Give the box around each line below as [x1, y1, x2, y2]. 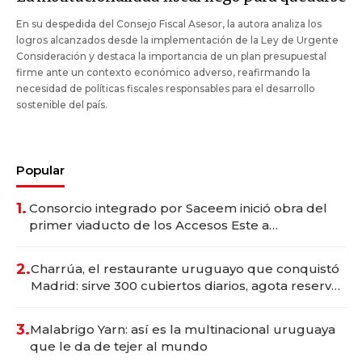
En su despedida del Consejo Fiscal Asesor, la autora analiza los [16, 18, 322, 31]
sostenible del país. [16, 99, 107, 112]
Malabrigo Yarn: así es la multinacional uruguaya [30, 322, 335, 338]
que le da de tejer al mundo [30, 339, 208, 355]
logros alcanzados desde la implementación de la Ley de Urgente [16, 34, 339, 47]
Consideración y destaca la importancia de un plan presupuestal [16, 50, 326, 63]
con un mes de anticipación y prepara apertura [31, 295, 326, 311]
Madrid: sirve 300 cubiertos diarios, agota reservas [31, 278, 345, 294]
